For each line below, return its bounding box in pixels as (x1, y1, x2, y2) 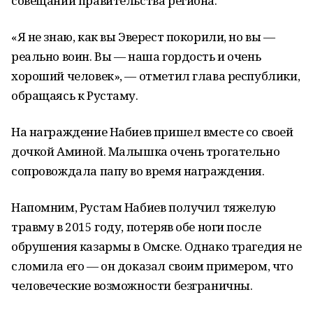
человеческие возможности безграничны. (11, 277, 253, 293)
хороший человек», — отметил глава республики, (11, 68, 300, 84)
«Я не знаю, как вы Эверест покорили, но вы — (11, 29, 275, 45)
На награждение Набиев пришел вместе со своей (11, 124, 293, 140)
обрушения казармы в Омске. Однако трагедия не (11, 238, 302, 254)
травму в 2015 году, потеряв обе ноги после (11, 219, 261, 235)
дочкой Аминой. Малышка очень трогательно (11, 143, 280, 159)
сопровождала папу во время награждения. (11, 163, 265, 179)
